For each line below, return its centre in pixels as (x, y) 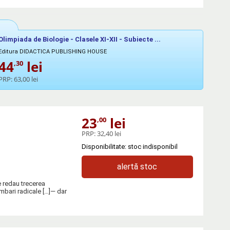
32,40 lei (109, 133)
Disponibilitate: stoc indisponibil (129, 146)
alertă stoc (137, 166)
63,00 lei (26, 79)
